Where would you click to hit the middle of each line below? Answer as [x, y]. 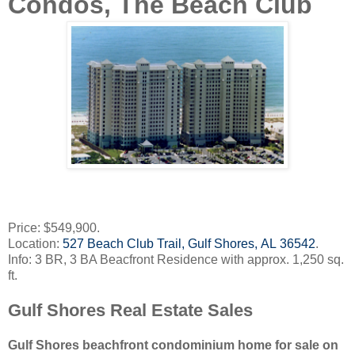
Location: [35, 244]
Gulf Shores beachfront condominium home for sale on [173, 345]
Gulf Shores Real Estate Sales [130, 311]
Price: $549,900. [54, 228]
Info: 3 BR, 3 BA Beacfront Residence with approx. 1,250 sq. [176, 260]
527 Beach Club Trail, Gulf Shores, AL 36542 [189, 244]
